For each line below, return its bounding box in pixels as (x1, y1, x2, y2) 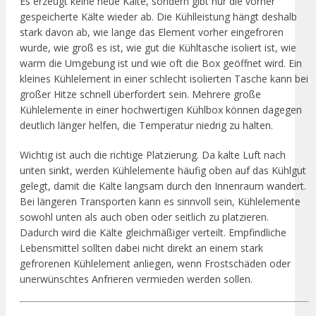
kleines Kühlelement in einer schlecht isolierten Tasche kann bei (20, 71, 308, 85)
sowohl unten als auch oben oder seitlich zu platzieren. (20, 209, 269, 224)
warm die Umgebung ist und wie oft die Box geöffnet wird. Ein (20, 56, 302, 70)
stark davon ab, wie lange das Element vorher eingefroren (20, 25, 284, 39)
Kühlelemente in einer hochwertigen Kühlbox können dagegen (20, 102, 302, 116)
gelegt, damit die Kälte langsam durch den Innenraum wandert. (20, 178, 306, 193)
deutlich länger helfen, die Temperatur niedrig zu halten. (20, 118, 273, 132)
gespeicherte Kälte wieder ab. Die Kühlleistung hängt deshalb (20, 9, 297, 23)
